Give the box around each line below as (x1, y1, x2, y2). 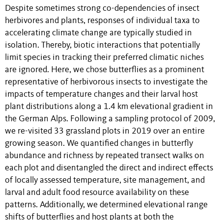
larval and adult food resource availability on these (5, 189, 189, 197)
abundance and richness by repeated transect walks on (5, 152, 204, 161)
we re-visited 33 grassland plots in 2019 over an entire (5, 127, 205, 136)
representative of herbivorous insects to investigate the (5, 78, 208, 87)
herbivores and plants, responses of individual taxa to (5, 17, 200, 26)
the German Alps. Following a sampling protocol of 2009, (5, 115, 215, 124)
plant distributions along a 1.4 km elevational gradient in (5, 103, 213, 111)
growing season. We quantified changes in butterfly (5, 139, 193, 148)
